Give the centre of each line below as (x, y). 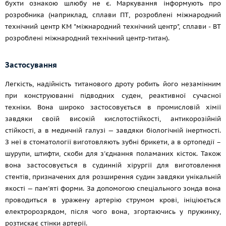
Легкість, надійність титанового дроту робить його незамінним (113, 84)
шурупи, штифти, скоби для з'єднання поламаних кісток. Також (113, 154)
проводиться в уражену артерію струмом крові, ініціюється (113, 200)
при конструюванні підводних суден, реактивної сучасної (113, 96)
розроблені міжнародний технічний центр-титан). (87, 38)
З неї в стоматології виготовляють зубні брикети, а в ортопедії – (113, 142)
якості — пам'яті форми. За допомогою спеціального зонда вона (113, 188)
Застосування (31, 65)
